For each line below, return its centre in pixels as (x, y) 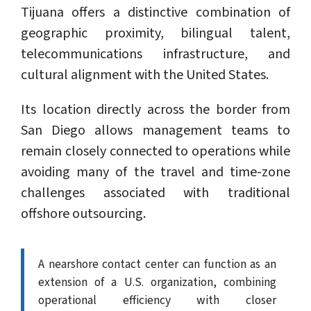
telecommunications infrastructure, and (155, 54)
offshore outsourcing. (83, 214)
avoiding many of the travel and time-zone (155, 173)
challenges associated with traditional (155, 193)
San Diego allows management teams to (155, 131)
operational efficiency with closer (157, 301)
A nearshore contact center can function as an (157, 264)
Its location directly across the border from (155, 110)
